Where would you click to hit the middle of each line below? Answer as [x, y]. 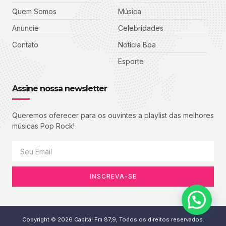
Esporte [131, 61]
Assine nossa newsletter [60, 88]
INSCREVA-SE [113, 177]
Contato [25, 44]
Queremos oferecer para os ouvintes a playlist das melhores [113, 115]
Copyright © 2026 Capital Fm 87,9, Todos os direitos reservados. [113, 220]
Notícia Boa [137, 44]
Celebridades [141, 28]
